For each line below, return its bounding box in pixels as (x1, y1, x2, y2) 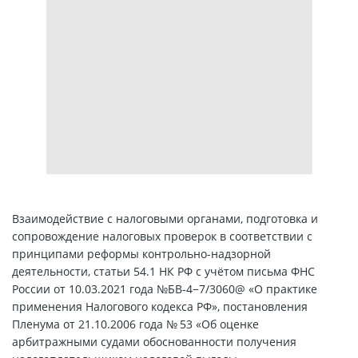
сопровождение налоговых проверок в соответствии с (12, 229, 312, 245)
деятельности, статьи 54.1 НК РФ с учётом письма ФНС (12, 264, 315, 280)
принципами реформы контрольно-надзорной (12, 246, 271, 262)
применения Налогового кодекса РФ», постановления (12, 299, 308, 315)
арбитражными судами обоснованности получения (12, 334, 296, 350)
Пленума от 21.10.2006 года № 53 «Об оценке (12, 316, 259, 332)
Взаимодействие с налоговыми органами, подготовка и (12, 211, 318, 227)
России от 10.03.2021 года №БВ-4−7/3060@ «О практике (12, 281, 317, 297)
